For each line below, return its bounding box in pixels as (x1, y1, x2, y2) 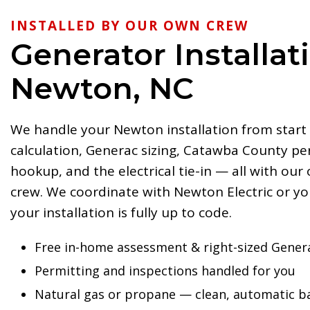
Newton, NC (10, 70, 194, 107)
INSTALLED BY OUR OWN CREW (10, 17, 248, 35)
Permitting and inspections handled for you (35, 262, 295, 279)
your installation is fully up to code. (10, 203, 232, 221)
